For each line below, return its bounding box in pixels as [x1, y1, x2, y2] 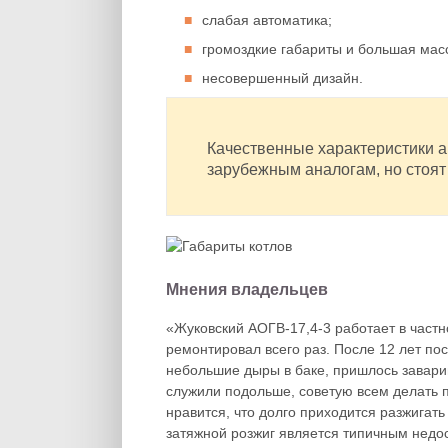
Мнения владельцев [166, 281, 328, 298]
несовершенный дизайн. [202, 70, 363, 86]
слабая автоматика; [202, 12, 332, 28]
